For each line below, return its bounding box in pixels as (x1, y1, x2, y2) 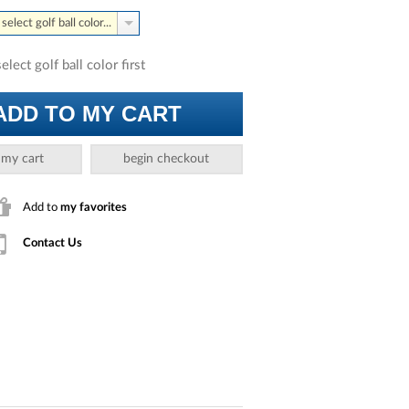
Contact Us (23, 237, 82, 249)
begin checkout (123, 152, 210, 165)
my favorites (60, 201, 127, 213)
